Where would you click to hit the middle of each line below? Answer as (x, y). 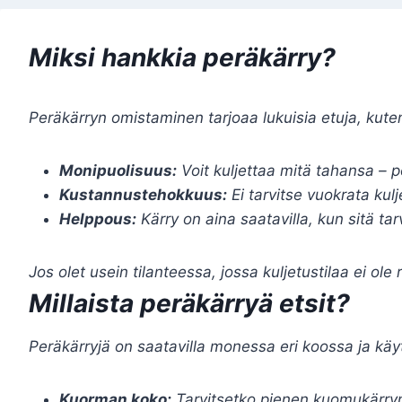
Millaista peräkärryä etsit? (189, 303)
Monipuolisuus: (118, 170)
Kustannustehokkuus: (143, 195)
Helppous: (98, 219)
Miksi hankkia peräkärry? (182, 57)
